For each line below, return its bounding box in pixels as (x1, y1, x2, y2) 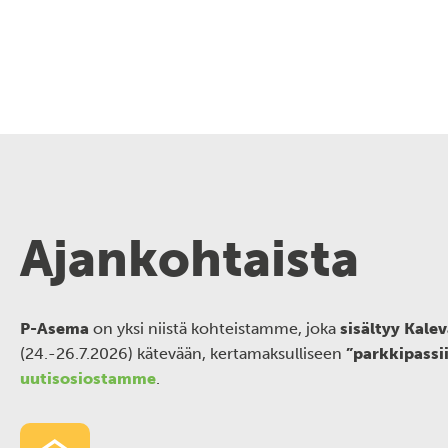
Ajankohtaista (20, 229, 359, 289)
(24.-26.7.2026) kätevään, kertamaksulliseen (20, 344, 346, 363)
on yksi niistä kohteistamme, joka (89, 319, 340, 338)
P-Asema (20, 319, 89, 338)
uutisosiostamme (20, 369, 156, 388)
